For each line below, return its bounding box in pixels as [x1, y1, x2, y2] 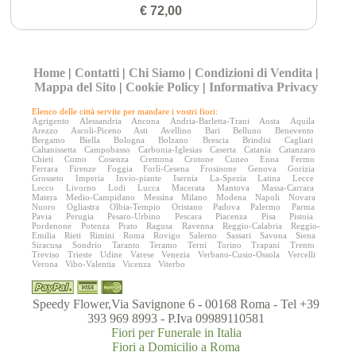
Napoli [254, 192, 280, 203]
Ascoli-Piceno [70, 126, 122, 136]
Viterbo [158, 259, 186, 269]
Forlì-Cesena [143, 164, 190, 174]
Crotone [184, 154, 214, 164]
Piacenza [215, 211, 248, 222]
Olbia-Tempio [110, 202, 161, 212]
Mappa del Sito [34, 80, 117, 95]
